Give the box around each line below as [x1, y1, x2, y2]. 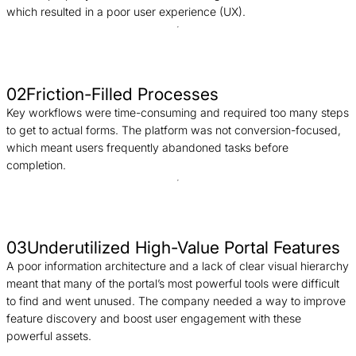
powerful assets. [6, 328, 91, 342]
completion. [6, 157, 66, 172]
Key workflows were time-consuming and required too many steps [6, 105, 349, 119]
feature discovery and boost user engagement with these [6, 311, 301, 325]
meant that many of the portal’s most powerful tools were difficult [6, 276, 339, 290]
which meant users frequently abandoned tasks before [6, 140, 288, 154]
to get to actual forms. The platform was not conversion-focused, [6, 122, 341, 137]
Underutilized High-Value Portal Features [27, 237, 340, 257]
